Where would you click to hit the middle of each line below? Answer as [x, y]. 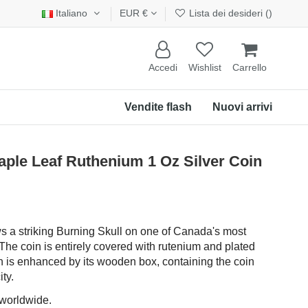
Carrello [250, 68]
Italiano [72, 13]
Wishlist [205, 68]
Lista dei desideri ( [228, 13]
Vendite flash [158, 107]
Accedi [163, 68]
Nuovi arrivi [242, 107]
